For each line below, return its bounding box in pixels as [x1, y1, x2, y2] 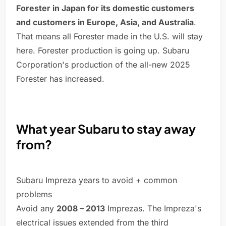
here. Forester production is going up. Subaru [16, 45, 189, 56]
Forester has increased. [16, 74, 104, 84]
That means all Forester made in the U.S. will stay [16, 31, 203, 42]
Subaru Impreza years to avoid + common [16, 175, 177, 186]
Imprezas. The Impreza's [105, 203, 201, 214]
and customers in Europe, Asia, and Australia [16, 17, 194, 28]
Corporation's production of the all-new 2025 [16, 60, 190, 70]
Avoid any [16, 203, 56, 214]
